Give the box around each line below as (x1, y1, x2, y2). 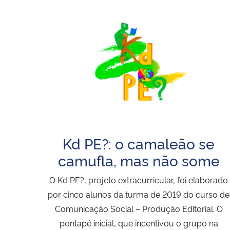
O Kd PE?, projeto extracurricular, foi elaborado (49, 174, 228, 185)
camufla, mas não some (57, 149, 220, 170)
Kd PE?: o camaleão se (63, 132, 215, 153)
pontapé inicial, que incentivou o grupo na (59, 217, 218, 228)
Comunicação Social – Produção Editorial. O (54, 202, 223, 214)
